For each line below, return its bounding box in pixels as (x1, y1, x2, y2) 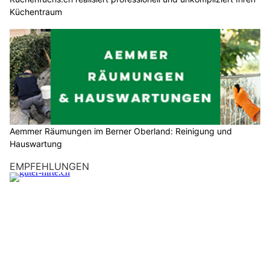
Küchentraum (10, 6, 62, 17)
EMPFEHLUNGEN (10, 160, 89, 173)
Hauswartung (10, 139, 62, 149)
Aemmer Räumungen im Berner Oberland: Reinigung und (10, 126, 232, 137)
